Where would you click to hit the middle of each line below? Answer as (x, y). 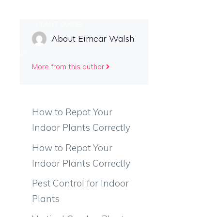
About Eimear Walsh (93, 39)
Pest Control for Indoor (80, 183)
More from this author (68, 67)
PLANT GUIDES (61, 24)
